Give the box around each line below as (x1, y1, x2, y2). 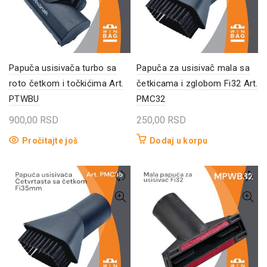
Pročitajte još (22, 135, 78, 145)
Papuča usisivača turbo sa (9, 62, 117, 73)
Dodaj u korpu (150, 135, 207, 145)
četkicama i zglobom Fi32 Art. (136, 77, 258, 89)
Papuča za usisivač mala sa (136, 62, 250, 73)
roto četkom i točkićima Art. (9, 77, 124, 89)
